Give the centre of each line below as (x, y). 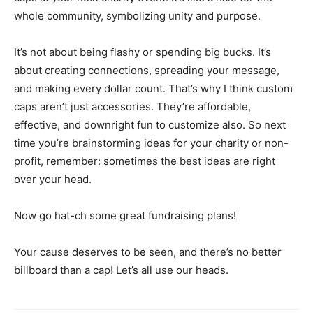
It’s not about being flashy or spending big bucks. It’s (143, 52)
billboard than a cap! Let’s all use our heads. (121, 270)
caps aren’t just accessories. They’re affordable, (132, 107)
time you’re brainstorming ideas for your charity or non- (151, 143)
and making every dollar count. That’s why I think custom (153, 88)
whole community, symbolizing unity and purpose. (137, 16)
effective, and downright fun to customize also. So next (150, 125)
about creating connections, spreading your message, (147, 70)
